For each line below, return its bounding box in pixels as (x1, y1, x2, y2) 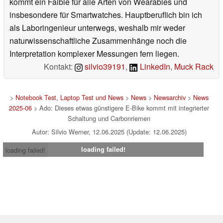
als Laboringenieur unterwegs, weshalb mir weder (9, 22, 185, 34)
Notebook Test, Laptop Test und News (15, 93, 123, 103)
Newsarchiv (153, 93, 186, 103)
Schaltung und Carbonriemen (68, 113, 150, 123)
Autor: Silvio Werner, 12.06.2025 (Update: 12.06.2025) (31, 127, 187, 137)
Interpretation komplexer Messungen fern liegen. (9, 48, 179, 60)
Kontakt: (44, 61, 75, 73)
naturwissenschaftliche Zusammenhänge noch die (9, 35, 187, 47)
